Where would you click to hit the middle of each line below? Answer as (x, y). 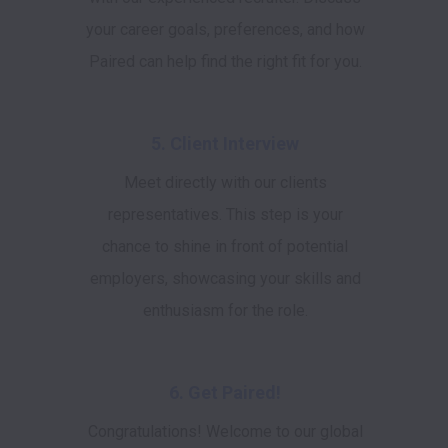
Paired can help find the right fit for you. (225, 61)
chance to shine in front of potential (225, 246)
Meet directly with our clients (225, 182)
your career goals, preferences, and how (225, 29)
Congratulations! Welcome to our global (225, 431)
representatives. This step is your (225, 214)
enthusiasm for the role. (225, 310)
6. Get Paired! (225, 392)
